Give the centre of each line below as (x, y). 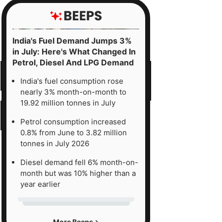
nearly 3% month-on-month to (73, 92)
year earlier (40, 184)
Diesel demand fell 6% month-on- (79, 162)
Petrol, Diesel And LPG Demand (73, 62)
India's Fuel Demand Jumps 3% (72, 40)
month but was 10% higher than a (78, 173)
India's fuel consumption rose (72, 81)
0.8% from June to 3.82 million (74, 132)
